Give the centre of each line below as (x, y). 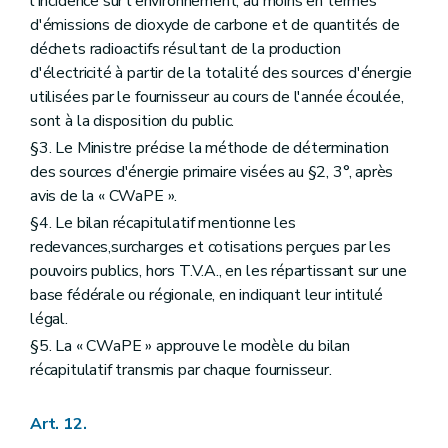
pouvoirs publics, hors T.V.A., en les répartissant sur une (218, 271)
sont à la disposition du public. (132, 120)
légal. (49, 319)
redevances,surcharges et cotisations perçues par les (210, 247)
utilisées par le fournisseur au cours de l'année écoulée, (217, 96)
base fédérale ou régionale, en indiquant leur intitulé (207, 295)
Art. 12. (58, 424)
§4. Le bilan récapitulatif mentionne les (163, 223)
